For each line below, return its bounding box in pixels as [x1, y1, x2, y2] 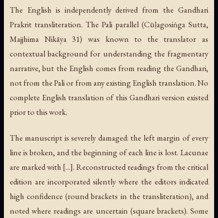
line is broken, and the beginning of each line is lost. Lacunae [10, 146, 208, 158]
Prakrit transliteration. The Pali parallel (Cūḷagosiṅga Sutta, [10, 18, 208, 30]
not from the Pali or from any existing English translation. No [10, 77, 208, 88]
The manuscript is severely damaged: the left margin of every [10, 132, 208, 143]
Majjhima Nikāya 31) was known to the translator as [10, 33, 208, 44]
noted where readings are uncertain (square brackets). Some [10, 205, 208, 216]
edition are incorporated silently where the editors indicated [10, 176, 208, 187]
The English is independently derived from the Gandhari [10, 4, 208, 15]
